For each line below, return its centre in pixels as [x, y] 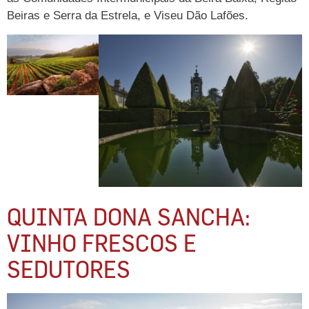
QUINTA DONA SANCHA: [129, 216]
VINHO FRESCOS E [102, 242]
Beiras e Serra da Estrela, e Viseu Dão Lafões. [128, 16]
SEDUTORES [69, 268]
